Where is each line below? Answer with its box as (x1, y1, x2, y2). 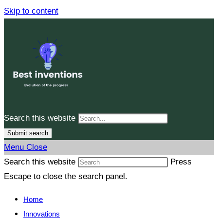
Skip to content (4, 6, 58, 16)
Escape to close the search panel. (4, 172, 127, 181)
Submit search (7, 129, 48, 137)
